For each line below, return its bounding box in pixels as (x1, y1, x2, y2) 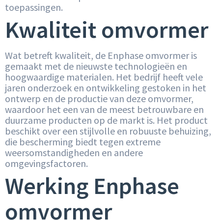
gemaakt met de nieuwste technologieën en (5, 60, 187, 73)
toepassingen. (5, 1, 63, 14)
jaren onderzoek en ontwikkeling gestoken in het (5, 82, 206, 94)
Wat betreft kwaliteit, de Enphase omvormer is (5, 49, 197, 62)
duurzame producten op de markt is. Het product (5, 114, 208, 127)
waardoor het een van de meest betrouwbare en (5, 103, 204, 116)
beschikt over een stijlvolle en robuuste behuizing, (5, 125, 211, 137)
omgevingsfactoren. (5, 157, 88, 170)
